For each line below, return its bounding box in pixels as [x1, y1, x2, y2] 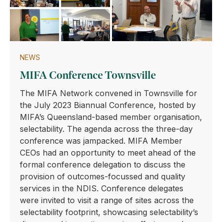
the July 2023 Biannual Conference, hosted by [20, 100, 196, 110]
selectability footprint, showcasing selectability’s [20, 207, 198, 217]
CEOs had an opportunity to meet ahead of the [20, 148, 196, 158]
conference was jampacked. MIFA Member [20, 136, 182, 146]
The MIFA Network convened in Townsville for [20, 88, 197, 98]
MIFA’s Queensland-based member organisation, [20, 112, 202, 122]
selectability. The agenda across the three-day [20, 124, 193, 134]
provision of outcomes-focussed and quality [20, 171, 185, 181]
